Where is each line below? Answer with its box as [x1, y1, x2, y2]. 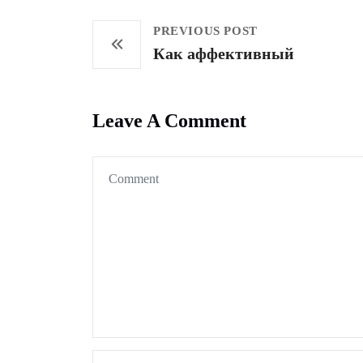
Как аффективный [153, 45, 294, 62]
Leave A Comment [92, 110, 246, 131]
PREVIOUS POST [153, 24, 258, 37]
